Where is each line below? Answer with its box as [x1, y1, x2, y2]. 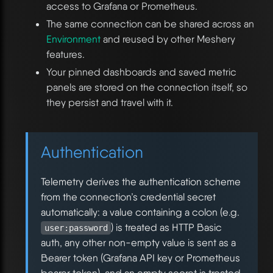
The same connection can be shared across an [46, 18, 254, 30]
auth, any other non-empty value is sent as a [41, 236, 236, 249]
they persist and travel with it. [46, 96, 173, 109]
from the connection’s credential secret [41, 191, 216, 204]
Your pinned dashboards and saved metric [46, 66, 236, 79]
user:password [44, 223, 108, 233]
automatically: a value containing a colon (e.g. [41, 206, 239, 219]
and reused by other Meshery [100, 33, 235, 46]
